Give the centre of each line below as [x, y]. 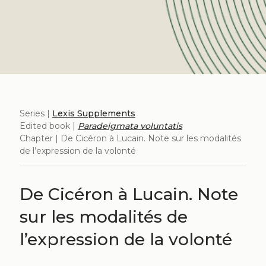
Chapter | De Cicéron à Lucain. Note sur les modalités [130, 139]
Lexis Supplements [94, 114]
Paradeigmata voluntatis [130, 126]
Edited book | [48, 126]
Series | [36, 114]
